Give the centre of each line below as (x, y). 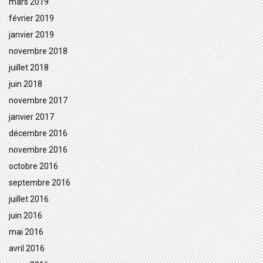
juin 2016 (26, 216)
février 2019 (31, 18)
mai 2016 (26, 232)
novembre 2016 (38, 150)
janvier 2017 (31, 117)
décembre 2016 (38, 134)
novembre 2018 (38, 51)
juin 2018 (26, 84)
